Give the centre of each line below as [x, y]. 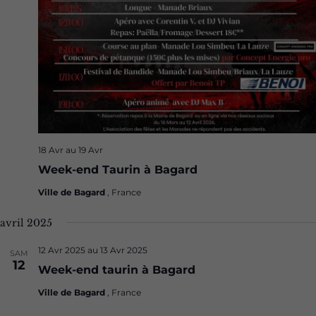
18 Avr [51, 150]
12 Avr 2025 [62, 250]
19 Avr [91, 150]
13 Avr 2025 [124, 250]
